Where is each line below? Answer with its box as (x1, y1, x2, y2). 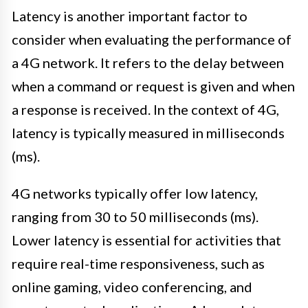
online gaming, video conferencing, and (12, 278, 252, 296)
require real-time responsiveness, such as (12, 255, 265, 272)
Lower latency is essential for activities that (12, 232, 281, 249)
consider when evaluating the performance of (12, 31, 291, 48)
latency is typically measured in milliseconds (12, 124, 285, 142)
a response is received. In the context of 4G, (12, 101, 279, 118)
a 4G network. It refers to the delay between (12, 54, 284, 71)
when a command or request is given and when (12, 78, 295, 95)
